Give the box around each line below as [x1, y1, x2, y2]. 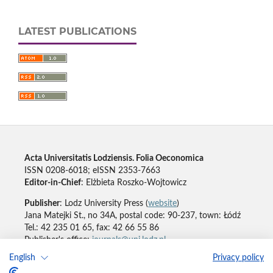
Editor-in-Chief [24, 179, 81, 188]
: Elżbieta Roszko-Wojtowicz [80, 179, 186, 188]
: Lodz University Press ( [59, 199, 148, 208]
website [147, 199, 177, 208]
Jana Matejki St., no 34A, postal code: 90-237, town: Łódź [24, 211, 241, 221]
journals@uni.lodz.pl [91, 236, 166, 245]
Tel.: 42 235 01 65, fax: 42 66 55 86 [24, 224, 159, 233]
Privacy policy [213, 253, 264, 262]
